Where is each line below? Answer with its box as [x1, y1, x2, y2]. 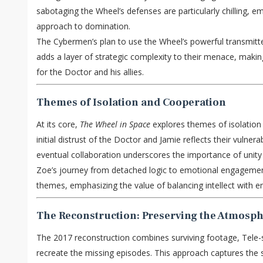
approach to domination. [36, 21, 130, 32]
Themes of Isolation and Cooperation [36, 96, 226, 110]
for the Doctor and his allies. [36, 66, 144, 78]
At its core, [36, 119, 80, 130]
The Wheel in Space [80, 119, 150, 130]
